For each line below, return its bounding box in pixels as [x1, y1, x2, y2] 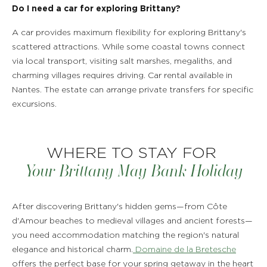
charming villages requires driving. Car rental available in [12, 72, 232, 80]
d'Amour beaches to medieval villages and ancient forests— [12, 217, 253, 225]
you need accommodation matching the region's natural [12, 231, 239, 240]
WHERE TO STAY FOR [46, 146, 221, 161]
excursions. [12, 100, 57, 108]
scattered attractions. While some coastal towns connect [12, 43, 245, 51]
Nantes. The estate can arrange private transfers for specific [12, 86, 253, 94]
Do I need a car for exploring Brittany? [12, 5, 181, 13]
